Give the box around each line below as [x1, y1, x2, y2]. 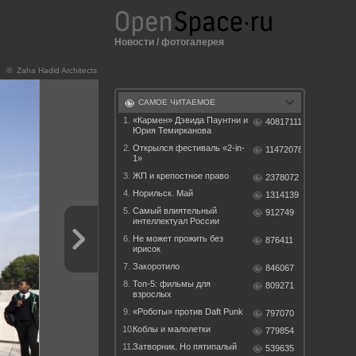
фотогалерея [161, 37, 224, 48]
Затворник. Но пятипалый [133, 342, 237, 351]
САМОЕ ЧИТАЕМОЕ [138, 98, 215, 106]
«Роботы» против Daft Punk [133, 307, 243, 316]
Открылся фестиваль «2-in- [133, 143, 245, 153]
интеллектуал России [133, 216, 219, 226]
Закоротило [133, 261, 180, 271]
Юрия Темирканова [133, 126, 211, 135]
